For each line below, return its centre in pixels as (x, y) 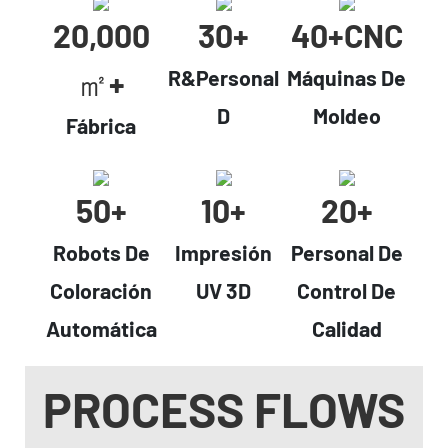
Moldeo (346, 115)
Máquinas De (347, 77)
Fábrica (101, 125)
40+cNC (346, 34)
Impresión (224, 252)
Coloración (101, 290)
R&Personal (224, 77)
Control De (347, 290)
